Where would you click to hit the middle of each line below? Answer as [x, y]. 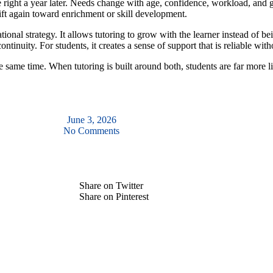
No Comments [91, 131]
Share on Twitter [111, 186]
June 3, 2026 [91, 120]
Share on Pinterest [114, 197]
